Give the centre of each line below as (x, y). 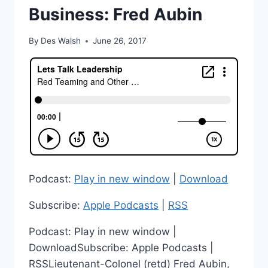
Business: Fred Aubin (115, 14)
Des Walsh (61, 41)
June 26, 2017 (120, 41)
